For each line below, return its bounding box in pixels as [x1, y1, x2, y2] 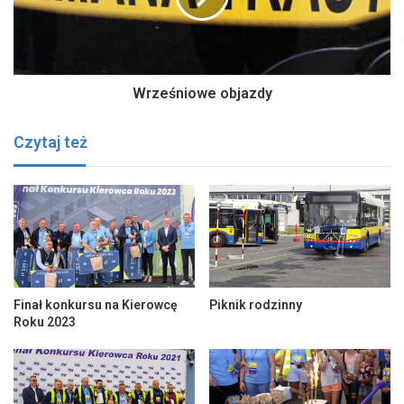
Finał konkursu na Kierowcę [14, 297, 178, 312]
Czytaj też [14, 133, 87, 152]
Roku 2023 [14, 314, 76, 329]
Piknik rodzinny [209, 297, 302, 312]
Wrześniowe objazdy [132, 85, 272, 103]
